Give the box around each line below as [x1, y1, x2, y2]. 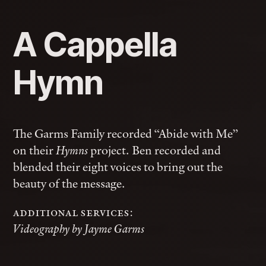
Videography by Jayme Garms [13, 221, 145, 236]
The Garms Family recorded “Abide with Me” [13, 125, 239, 141]
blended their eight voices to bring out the [13, 159, 223, 175]
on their [13, 142, 56, 158]
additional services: [13, 204, 134, 220]
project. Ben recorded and [88, 142, 221, 158]
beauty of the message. [13, 175, 126, 191]
